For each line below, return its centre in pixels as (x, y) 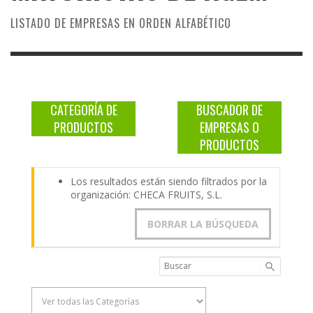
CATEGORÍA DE (83, 110)
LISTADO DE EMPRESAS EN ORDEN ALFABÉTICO (121, 23)
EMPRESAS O (230, 128)
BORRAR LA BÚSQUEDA (203, 224)
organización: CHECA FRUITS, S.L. (146, 194)
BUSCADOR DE (230, 110)
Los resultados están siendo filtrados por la (169, 181)
